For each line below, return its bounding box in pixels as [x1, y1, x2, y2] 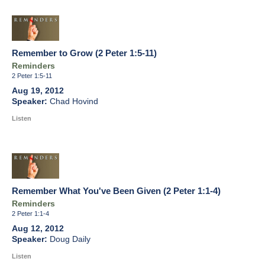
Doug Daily [50, 235, 91, 244]
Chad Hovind [50, 97, 98, 106]
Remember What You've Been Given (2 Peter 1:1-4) [12, 186, 221, 196]
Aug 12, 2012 [12, 224, 64, 234]
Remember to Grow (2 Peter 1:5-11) [12, 48, 157, 59]
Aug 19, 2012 [12, 86, 64, 96]
